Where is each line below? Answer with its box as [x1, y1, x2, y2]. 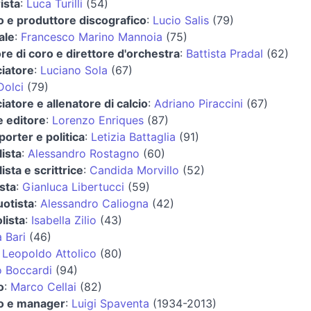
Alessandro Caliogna [40, 196, 149, 210]
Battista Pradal [186, 46, 263, 60]
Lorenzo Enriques [52, 112, 144, 127]
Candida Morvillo [90, 162, 179, 177]
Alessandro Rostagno [28, 146, 140, 160]
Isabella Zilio [31, 212, 96, 227]
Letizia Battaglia [91, 129, 176, 144]
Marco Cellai [10, 279, 76, 294]
